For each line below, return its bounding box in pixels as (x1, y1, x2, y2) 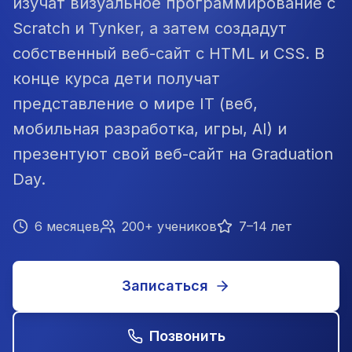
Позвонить (148, 328, 225, 344)
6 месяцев (35, 218, 100, 234)
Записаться (122, 277, 208, 294)
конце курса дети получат (13, 69, 220, 88)
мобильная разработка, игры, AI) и (13, 119, 287, 138)
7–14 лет (239, 218, 292, 234)
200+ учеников (122, 218, 217, 234)
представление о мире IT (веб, (13, 94, 258, 113)
